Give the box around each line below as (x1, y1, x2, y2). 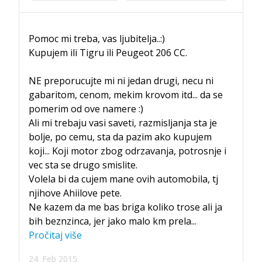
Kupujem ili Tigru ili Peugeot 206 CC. (29, 46, 187, 59)
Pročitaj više (29, 228, 82, 242)
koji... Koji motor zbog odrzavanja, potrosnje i (29, 144, 226, 157)
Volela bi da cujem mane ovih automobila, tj (29, 172, 218, 185)
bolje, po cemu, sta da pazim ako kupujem (29, 130, 212, 143)
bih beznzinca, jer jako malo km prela (29, 214, 191, 227)
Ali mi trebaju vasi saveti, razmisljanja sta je (29, 116, 217, 129)
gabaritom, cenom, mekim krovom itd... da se (29, 88, 223, 101)
